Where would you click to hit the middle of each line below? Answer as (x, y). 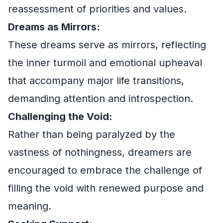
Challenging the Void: (60, 116)
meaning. (30, 206)
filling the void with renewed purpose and (106, 188)
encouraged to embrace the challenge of (105, 170)
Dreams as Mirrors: (54, 27)
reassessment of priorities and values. (97, 9)
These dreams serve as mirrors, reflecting (107, 45)
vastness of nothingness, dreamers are (100, 152)
